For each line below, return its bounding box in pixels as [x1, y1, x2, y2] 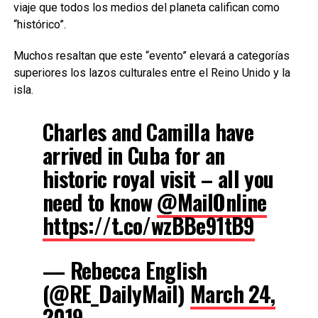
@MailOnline [157, 185, 267, 218]
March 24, [190, 277, 275, 309]
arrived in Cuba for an [42, 138, 225, 171]
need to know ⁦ [42, 185, 158, 218]
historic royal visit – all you [42, 162, 274, 194]
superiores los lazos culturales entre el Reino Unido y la [13, 65, 290, 79]
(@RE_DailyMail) [42, 277, 190, 309]
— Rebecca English [42, 253, 207, 286]
